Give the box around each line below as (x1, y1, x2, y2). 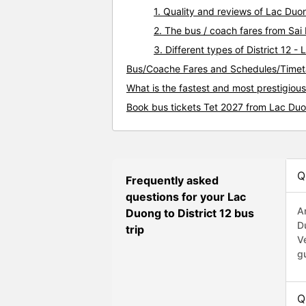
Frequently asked (126, 173, 219, 188)
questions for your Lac (126, 190, 246, 204)
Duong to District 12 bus (126, 206, 254, 221)
